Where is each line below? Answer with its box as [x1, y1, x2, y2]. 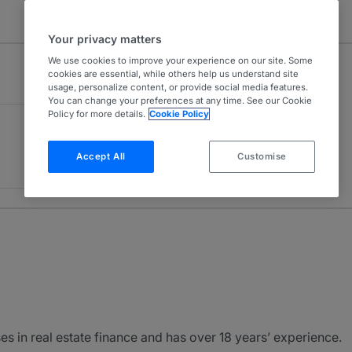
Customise [236, 151, 288, 162]
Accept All [76, 151, 126, 162]
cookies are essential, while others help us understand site [48, 68, 299, 79]
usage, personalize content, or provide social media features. [48, 82, 308, 93]
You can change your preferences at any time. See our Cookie [48, 95, 312, 106]
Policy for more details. [48, 108, 145, 119]
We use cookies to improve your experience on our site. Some [48, 55, 313, 66]
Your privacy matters [48, 32, 162, 46]
